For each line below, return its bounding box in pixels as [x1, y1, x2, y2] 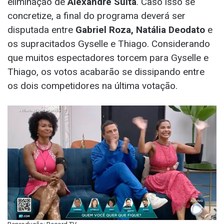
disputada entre [7, 23, 75, 35]
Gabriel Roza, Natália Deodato [75, 23, 207, 35]
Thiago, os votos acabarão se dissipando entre [7, 65, 204, 77]
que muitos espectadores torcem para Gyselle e [7, 51, 208, 63]
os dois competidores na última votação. [7, 79, 177, 91]
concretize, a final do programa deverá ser [7, 9, 185, 21]
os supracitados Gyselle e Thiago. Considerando [7, 37, 210, 49]
